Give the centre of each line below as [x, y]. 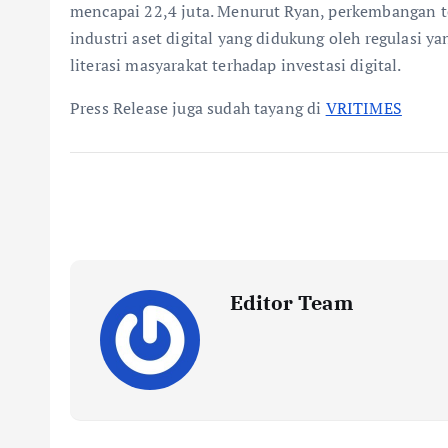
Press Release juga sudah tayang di [198, 107]
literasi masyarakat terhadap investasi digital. [236, 64]
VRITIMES [363, 107]
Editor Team [291, 302]
